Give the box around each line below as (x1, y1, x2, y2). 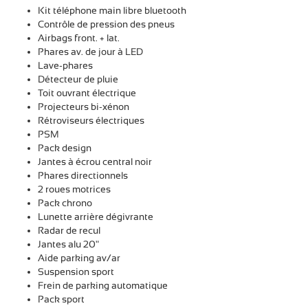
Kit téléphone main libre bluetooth (38, 4, 186, 16)
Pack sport (38, 293, 85, 305)
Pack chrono (38, 197, 92, 208)
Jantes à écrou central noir (38, 155, 152, 167)
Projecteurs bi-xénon (38, 100, 129, 112)
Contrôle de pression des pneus (38, 18, 175, 30)
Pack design (38, 142, 91, 153)
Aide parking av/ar (38, 252, 120, 263)
